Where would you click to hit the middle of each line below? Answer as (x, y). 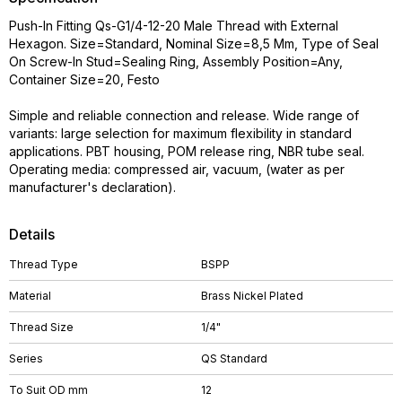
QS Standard (234, 358)
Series (26, 358)
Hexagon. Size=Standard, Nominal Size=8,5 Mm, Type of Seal (194, 44)
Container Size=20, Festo (84, 79)
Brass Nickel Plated (252, 296)
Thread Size (41, 327)
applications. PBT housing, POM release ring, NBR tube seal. (187, 151)
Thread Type (44, 264)
